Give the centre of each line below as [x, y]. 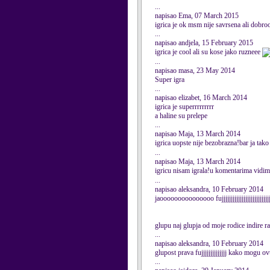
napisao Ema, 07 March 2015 [197, 16]
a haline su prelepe [181, 116]
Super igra [170, 80]
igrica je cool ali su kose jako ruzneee [209, 52]
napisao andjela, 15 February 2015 [204, 43]
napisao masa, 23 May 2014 [195, 71]
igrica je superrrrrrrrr [184, 107]
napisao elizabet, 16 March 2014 [201, 98]
